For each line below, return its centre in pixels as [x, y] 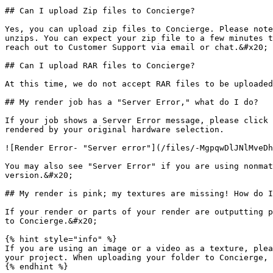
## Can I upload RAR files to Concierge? [100, 66]
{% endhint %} [37, 267]
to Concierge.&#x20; [51, 221]
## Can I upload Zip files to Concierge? [100, 11]
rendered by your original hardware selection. [115, 129]
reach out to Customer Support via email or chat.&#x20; [136, 47]
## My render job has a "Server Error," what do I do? [132, 102]
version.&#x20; [39, 175]
